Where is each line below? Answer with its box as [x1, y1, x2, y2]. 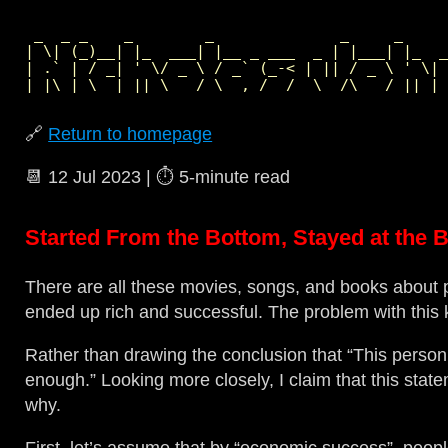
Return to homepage [48, 124, 213, 145]
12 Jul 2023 [48, 167, 142, 188]
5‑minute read [179, 167, 291, 188]
